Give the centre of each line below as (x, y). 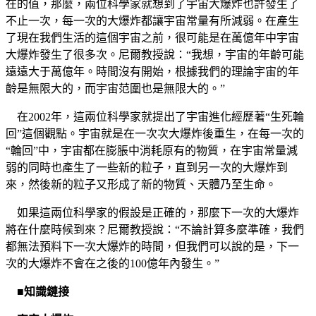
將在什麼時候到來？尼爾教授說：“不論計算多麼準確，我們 (155, 229)
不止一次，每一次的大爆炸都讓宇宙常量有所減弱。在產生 (152, 20)
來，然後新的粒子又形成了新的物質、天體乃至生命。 (141, 184)
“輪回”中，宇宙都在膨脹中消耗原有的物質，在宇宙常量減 (152, 150)
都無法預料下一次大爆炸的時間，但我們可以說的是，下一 (152, 246)
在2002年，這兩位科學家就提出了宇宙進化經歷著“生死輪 (155, 116)
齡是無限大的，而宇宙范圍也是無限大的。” (115, 88)
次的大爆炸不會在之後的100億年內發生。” (113, 263)
